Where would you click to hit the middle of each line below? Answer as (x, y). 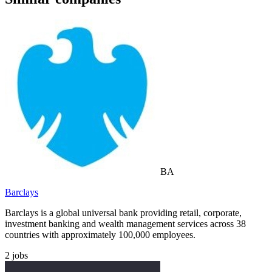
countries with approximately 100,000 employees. (100, 235)
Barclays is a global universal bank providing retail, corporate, (123, 213)
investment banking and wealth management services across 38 (125, 224)
